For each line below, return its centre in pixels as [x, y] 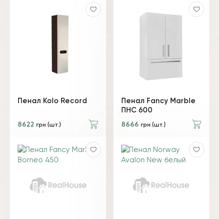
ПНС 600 [137, 110]
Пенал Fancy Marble [158, 101]
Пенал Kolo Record [52, 101]
